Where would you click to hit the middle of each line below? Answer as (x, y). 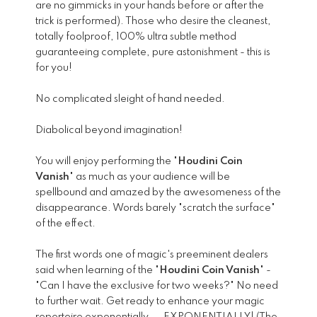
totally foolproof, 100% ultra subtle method (136, 37)
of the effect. (65, 224)
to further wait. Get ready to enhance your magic (150, 302)
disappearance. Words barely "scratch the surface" (155, 208)
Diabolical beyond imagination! (109, 131)
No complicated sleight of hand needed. (130, 99)
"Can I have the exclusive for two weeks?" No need (157, 286)
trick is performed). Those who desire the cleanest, (153, 22)
